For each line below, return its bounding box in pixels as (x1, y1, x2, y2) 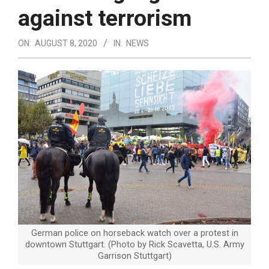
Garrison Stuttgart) (97, 250, 172, 261)
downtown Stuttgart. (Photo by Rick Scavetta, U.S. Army (25, 238, 244, 250)
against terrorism (18, 4, 192, 31)
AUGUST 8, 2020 (35, 38, 97, 48)
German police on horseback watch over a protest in (31, 227, 238, 238)
